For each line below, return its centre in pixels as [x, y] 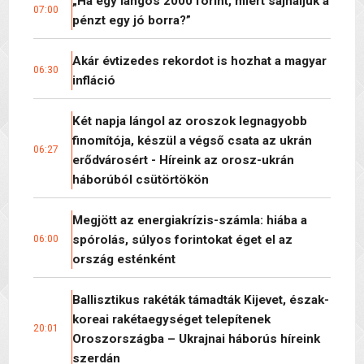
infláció [94, 80]
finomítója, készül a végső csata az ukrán [192, 140]
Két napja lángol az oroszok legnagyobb [190, 121]
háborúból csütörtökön [141, 179]
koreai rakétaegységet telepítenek [171, 319]
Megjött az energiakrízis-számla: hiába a [190, 220]
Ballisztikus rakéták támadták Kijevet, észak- [201, 299]
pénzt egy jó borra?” [132, 20]
